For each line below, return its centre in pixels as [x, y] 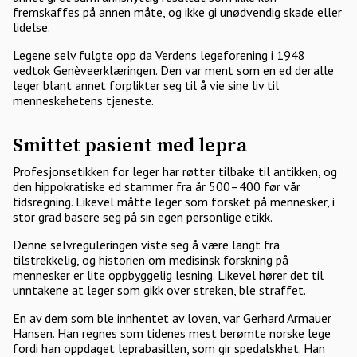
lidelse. [33, 27]
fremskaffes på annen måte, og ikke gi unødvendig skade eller [177, 12]
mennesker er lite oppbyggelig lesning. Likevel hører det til [168, 275]
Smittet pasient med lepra [132, 146]
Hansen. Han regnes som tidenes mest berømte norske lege [172, 333]
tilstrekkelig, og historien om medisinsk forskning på [151, 260]
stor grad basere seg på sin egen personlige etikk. [145, 217]
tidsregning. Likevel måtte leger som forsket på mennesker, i [174, 202]
